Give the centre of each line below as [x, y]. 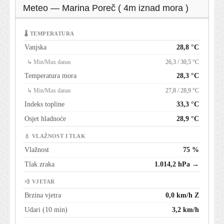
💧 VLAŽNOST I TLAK [55, 136]
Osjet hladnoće [45, 119]
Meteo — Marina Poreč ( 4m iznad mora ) [106, 8]
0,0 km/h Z [182, 195]
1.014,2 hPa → [177, 164]
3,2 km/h [185, 210]
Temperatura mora [50, 76]
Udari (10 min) [46, 210]
